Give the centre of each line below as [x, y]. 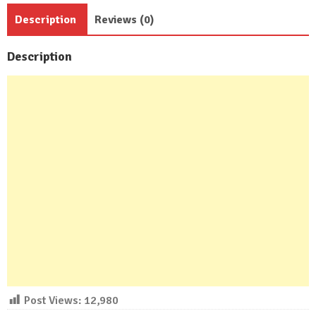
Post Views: [53, 300]
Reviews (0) [124, 19]
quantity [26, 29]
